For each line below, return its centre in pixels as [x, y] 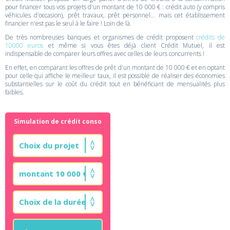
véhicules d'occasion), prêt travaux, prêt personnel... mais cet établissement [115, 15]
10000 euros [24, 45]
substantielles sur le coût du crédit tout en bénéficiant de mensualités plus [115, 84]
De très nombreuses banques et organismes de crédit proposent [101, 37]
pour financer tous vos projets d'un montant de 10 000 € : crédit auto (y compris [115, 7]
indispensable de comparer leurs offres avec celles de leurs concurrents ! [105, 54]
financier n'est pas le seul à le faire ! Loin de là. [68, 23]
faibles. [15, 92]
